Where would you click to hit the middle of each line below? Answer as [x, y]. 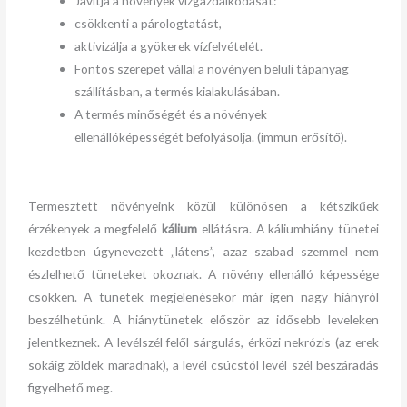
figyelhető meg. [71, 387]
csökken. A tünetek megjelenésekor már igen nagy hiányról [203, 296]
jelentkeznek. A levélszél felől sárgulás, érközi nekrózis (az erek [203, 342]
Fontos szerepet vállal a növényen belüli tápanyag [212, 69]
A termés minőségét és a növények [171, 114]
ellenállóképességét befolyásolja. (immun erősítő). [211, 137]
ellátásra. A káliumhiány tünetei [288, 228]
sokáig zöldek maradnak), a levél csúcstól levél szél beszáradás [203, 364]
